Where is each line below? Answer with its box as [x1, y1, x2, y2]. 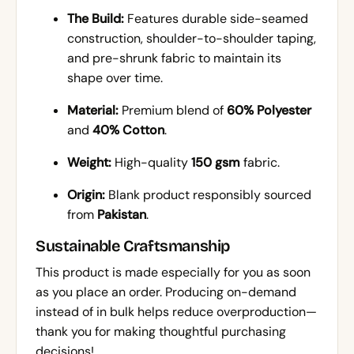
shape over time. [67, 70, 163, 87]
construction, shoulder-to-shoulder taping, [67, 30, 316, 47]
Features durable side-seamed [124, 10, 308, 28]
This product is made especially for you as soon [36, 264, 311, 281]
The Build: [67, 10, 124, 28]
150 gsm [191, 154, 240, 171]
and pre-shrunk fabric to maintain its [67, 50, 281, 67]
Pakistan [97, 206, 146, 224]
